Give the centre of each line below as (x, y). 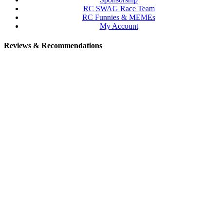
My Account (119, 26)
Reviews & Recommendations (53, 45)
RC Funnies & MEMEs (119, 18)
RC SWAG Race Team (119, 9)
